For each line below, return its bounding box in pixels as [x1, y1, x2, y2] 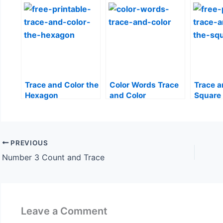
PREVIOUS [8, 138, 48, 147]
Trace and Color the [25, 80, 99, 90]
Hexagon [25, 91, 58, 101]
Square [194, 91, 221, 101]
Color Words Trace [110, 80, 179, 90]
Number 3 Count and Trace [2, 152, 105, 162]
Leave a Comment [21, 205, 108, 217]
